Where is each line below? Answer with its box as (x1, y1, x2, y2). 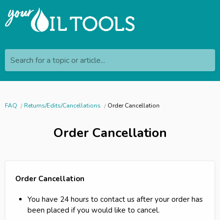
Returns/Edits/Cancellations (24, 101, 101, 110)
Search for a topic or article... (10, 55, 105, 66)
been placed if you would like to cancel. (27, 205, 160, 215)
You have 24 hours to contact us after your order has (27, 194, 203, 204)
